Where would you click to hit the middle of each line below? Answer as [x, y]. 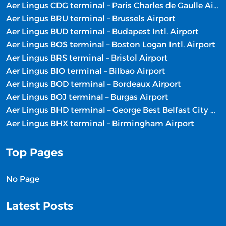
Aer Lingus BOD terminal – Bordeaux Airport [94, 84]
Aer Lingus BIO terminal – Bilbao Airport [86, 71]
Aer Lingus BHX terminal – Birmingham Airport [100, 123]
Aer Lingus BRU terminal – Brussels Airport [91, 18]
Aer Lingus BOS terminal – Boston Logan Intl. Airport [111, 45]
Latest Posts [40, 206]
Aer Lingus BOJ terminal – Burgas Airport [87, 97]
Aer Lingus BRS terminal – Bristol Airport [87, 58]
